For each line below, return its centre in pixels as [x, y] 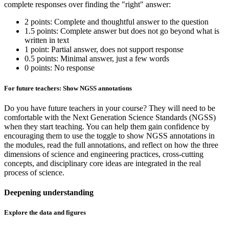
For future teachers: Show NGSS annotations [68, 88]
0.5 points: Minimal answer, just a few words [97, 59]
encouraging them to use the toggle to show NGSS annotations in [109, 135]
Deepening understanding [49, 193]
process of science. [34, 172]
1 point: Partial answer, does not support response [104, 50]
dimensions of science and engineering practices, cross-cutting [104, 154]
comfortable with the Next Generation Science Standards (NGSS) [110, 117]
